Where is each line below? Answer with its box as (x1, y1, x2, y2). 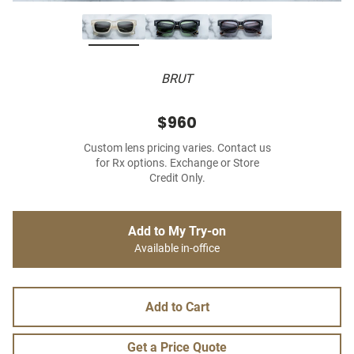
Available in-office (134, 242, 220, 256)
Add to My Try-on (128, 224, 226, 239)
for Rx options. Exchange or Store (95, 156, 259, 171)
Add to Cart (145, 299, 209, 315)
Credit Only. (149, 171, 205, 186)
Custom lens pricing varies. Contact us (83, 141, 271, 156)
